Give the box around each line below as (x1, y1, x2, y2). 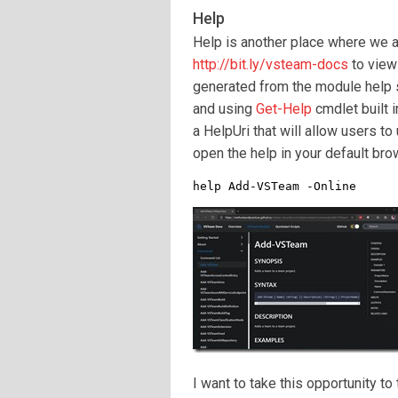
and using (193, 100, 256, 117)
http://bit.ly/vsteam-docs (193, 56, 348, 73)
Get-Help (256, 100, 312, 117)
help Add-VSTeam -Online (193, 179, 356, 193)
